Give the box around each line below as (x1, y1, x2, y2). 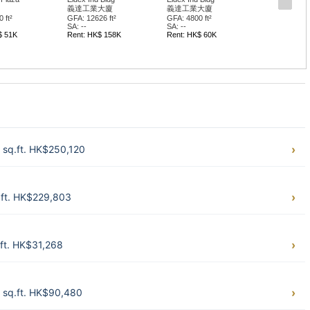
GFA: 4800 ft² (166, 14, 212, 22)
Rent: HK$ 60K (166, 30, 217, 39)
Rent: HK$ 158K (66, 30, 121, 39)
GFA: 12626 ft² (66, 14, 116, 22)
